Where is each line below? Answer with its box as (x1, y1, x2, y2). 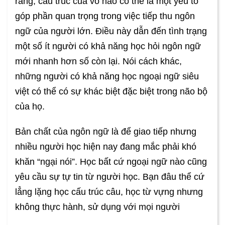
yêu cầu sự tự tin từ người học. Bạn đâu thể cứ (15, 171, 204, 182)
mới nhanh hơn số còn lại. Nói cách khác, (15, 56, 182, 66)
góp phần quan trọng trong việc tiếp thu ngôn (15, 11, 195, 21)
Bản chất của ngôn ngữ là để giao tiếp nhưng (15, 126, 196, 137)
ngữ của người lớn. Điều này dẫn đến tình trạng (15, 26, 207, 36)
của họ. (15, 101, 45, 111)
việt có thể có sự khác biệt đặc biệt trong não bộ (15, 86, 207, 96)
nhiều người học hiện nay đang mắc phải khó (15, 141, 196, 152)
